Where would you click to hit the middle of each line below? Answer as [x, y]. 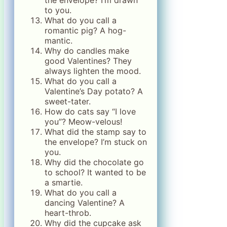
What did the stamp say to [96, 132]
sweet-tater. [68, 101]
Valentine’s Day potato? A [94, 91]
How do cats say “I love [90, 111]
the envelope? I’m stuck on [96, 142]
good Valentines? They [88, 61]
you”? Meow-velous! [83, 122]
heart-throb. [68, 213]
